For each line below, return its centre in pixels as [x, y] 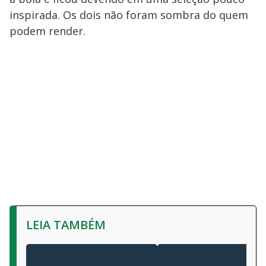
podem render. [47, 31]
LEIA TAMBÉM [66, 225]
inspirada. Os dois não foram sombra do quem [129, 15]
